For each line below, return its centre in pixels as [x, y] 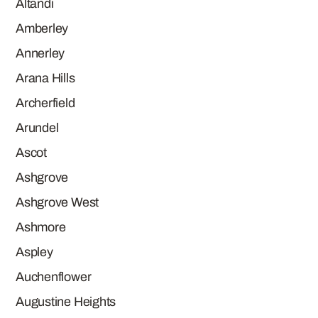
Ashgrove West [57, 202]
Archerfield [45, 103]
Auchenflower [54, 277]
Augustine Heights [66, 302]
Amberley [42, 28]
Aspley [34, 252]
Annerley [40, 53]
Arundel [37, 128]
